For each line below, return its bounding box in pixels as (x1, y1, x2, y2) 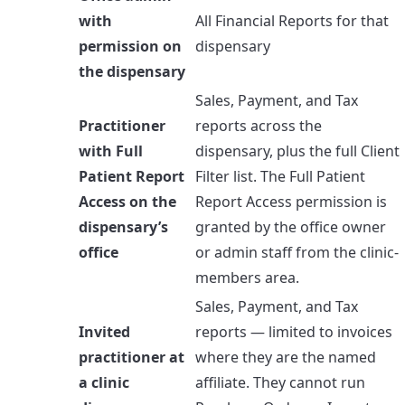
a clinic (79, 372, 129, 392)
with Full (79, 140, 143, 161)
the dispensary (79, 61, 185, 81)
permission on (79, 35, 182, 56)
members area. (195, 267, 299, 287)
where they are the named (195, 346, 376, 367)
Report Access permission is (195, 191, 387, 212)
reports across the (195, 115, 322, 136)
